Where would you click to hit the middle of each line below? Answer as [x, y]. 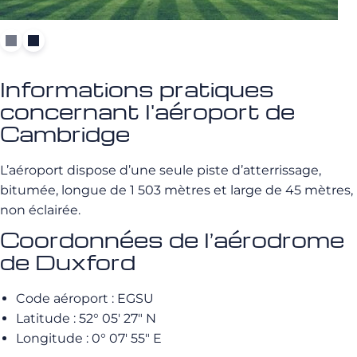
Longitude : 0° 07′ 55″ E [89, 338]
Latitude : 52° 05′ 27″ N [86, 318]
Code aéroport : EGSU [85, 298]
